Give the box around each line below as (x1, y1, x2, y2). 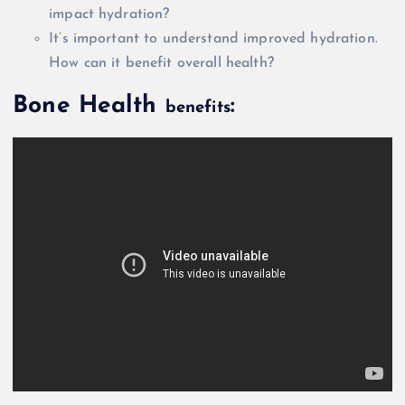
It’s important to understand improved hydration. (49, 31, 378, 46)
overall (176, 55, 221, 71)
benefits (165, 99, 231, 118)
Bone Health (13, 94, 165, 119)
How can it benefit (49, 55, 177, 71)
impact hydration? (49, 6, 170, 22)
